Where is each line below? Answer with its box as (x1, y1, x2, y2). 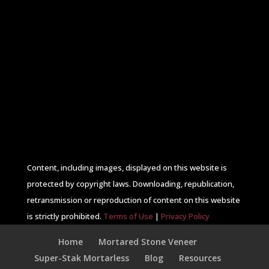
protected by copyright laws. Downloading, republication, (26, 178, 234, 189)
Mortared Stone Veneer (98, 235, 198, 247)
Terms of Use (103, 210, 153, 222)
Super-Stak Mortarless (34, 252, 130, 264)
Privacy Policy (160, 210, 210, 222)
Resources (179, 252, 222, 264)
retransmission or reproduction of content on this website (26, 194, 240, 205)
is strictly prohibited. (26, 210, 103, 222)
